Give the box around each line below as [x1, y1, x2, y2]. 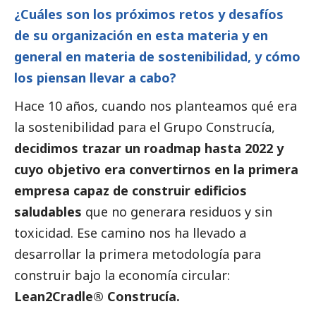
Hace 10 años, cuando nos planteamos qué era [14, 97, 297, 114]
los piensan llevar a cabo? [14, 68, 176, 86]
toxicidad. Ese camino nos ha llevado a [14, 224, 246, 241]
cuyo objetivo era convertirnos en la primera [14, 160, 298, 178]
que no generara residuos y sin [82, 202, 272, 220]
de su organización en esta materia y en [14, 26, 268, 44]
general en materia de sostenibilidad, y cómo [14, 47, 300, 65]
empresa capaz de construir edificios [14, 181, 247, 199]
